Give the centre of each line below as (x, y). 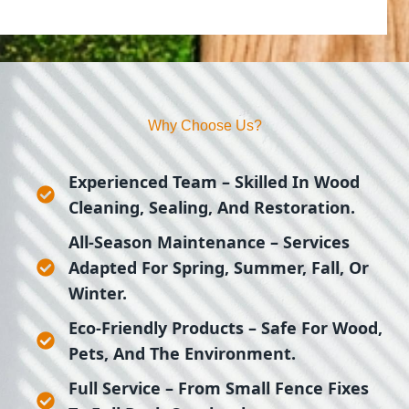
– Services (308, 242)
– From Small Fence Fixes (265, 388)
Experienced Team (143, 182)
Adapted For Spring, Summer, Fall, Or (219, 268)
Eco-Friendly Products (156, 328)
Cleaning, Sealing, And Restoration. (212, 208)
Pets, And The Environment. (182, 354)
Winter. (98, 294)
